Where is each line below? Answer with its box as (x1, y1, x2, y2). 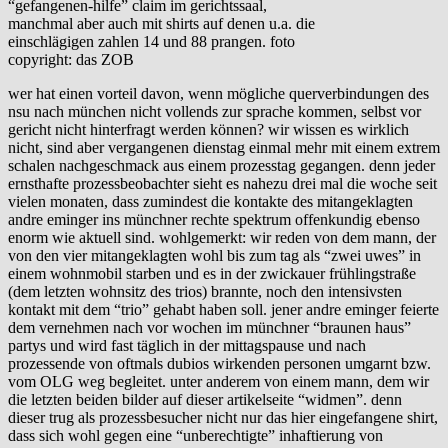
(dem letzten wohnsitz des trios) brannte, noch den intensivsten (8, 283, 402, 301)
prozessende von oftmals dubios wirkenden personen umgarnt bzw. (8, 355, 431, 373)
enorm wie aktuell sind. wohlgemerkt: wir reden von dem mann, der (8, 229, 436, 247)
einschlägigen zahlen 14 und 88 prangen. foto (8, 33, 295, 51)
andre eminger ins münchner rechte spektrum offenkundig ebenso (8, 211, 420, 229)
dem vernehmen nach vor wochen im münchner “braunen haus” (8, 319, 411, 337)
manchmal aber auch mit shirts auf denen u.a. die (8, 15, 315, 33)
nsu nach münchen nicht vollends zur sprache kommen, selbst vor (8, 103, 421, 121)
